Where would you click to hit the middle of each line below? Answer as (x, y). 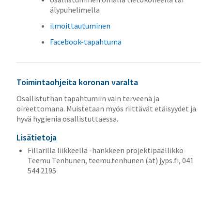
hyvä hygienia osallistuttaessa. (67, 118)
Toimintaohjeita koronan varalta (77, 82)
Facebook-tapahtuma (85, 42)
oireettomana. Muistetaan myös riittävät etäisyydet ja (106, 108)
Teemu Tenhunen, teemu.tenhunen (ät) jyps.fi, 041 (110, 160)
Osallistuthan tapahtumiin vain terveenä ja (88, 98)
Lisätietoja (36, 137)
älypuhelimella (75, 10)
